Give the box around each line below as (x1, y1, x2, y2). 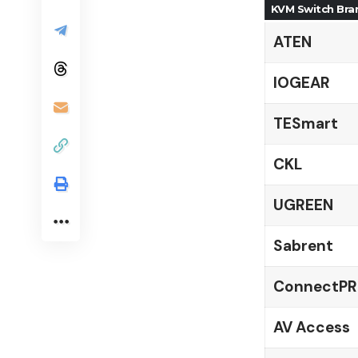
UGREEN (272, 194, 333, 215)
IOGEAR (272, 72, 330, 93)
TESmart (272, 113, 338, 133)
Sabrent (272, 235, 333, 256)
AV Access (272, 316, 350, 337)
